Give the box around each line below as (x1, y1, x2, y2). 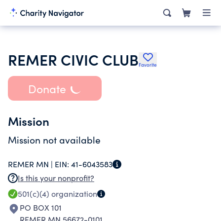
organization (49, 188, 97, 199)
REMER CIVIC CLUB (8, 49, 139, 70)
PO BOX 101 (20, 202, 62, 213)
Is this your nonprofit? (18, 173, 94, 183)
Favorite (139, 61, 157, 68)
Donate (28, 80, 66, 96)
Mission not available (8, 133, 101, 146)
